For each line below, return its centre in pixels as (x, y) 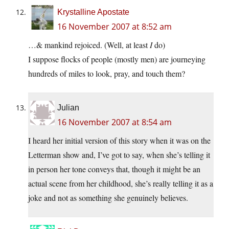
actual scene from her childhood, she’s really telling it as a (121, 184)
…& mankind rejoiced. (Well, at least (89, 45)
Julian (68, 108)
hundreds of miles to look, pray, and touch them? (107, 74)
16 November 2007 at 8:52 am (114, 27)
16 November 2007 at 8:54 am (114, 122)
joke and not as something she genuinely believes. (108, 198)
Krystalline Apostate (93, 12)
